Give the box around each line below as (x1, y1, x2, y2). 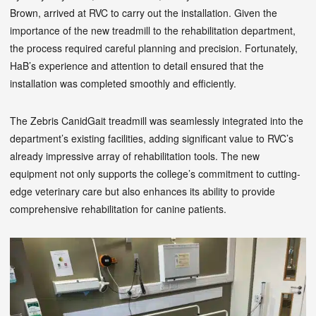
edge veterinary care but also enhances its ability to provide (10, 183, 275, 198)
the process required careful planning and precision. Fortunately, (10, 40, 298, 55)
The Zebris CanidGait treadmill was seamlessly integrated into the (10, 113, 303, 128)
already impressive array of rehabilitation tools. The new (10, 148, 260, 163)
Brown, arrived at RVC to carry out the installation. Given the (10, 5, 277, 20)
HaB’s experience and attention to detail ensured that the (10, 58, 264, 73)
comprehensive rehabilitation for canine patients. (10, 201, 226, 216)
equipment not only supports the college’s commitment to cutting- (10, 166, 300, 181)
